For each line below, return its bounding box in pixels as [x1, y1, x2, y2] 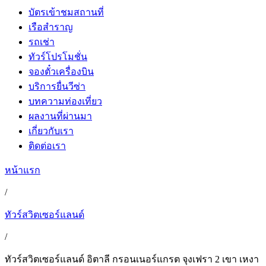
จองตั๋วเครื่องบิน [28, 66, 94, 77]
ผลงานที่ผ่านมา [28, 111, 92, 121]
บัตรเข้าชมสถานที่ [28, 7, 104, 17]
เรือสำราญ [28, 22, 73, 32]
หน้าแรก [5, 165, 40, 175]
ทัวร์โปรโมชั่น [28, 52, 87, 62]
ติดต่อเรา [28, 141, 66, 151]
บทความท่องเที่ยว [28, 96, 102, 106]
